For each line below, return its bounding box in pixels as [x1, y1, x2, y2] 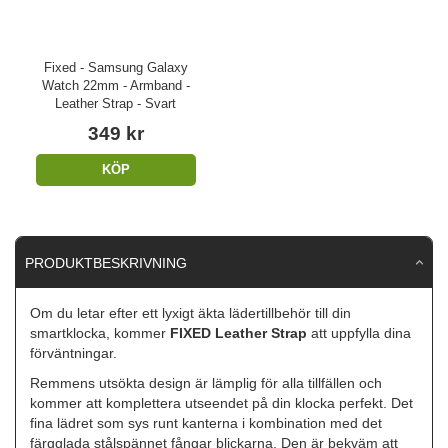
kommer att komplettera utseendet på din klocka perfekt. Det [30, 395, 414, 412]
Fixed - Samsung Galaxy [43, 59, 188, 75]
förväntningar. [30, 345, 118, 362]
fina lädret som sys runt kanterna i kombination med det [30, 415, 383, 432]
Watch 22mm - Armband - [41, 77, 190, 93]
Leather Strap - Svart [55, 95, 177, 111]
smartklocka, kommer [30, 325, 171, 342]
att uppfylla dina [307, 325, 412, 342]
